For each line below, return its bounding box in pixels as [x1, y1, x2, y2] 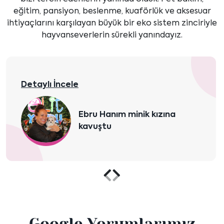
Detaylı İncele [21, 81, 78, 89]
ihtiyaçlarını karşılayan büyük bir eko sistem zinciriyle [7, 19, 217, 28]
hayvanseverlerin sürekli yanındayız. [41, 31, 182, 40]
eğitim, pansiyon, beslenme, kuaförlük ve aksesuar [13, 7, 211, 16]
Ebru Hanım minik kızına [78, 111, 175, 119]
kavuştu [78, 123, 111, 131]
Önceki [106, 178, 156, 192]
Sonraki [115, 178, 167, 192]
